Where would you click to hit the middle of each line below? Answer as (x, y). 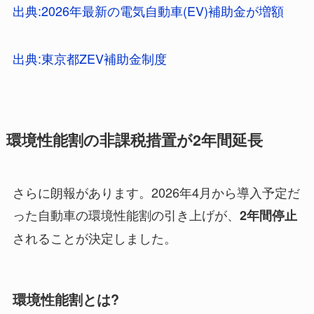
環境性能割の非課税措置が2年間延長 (134, 139)
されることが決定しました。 (94, 237)
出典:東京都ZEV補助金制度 (89, 58)
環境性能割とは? (66, 299)
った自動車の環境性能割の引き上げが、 (126, 214)
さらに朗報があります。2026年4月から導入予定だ (156, 192)
